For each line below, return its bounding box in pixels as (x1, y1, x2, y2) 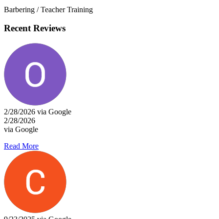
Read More (4, 141, 39, 150)
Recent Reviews (4, 23, 66, 34)
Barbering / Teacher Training (4, 5, 93, 14)
